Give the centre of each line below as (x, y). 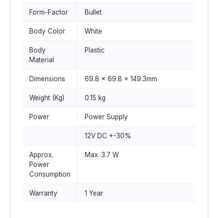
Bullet (93, 12)
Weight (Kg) (47, 98)
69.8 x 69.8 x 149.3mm (121, 79)
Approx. (41, 155)
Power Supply (106, 117)
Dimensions (47, 79)
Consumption (50, 174)
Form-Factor (49, 12)
